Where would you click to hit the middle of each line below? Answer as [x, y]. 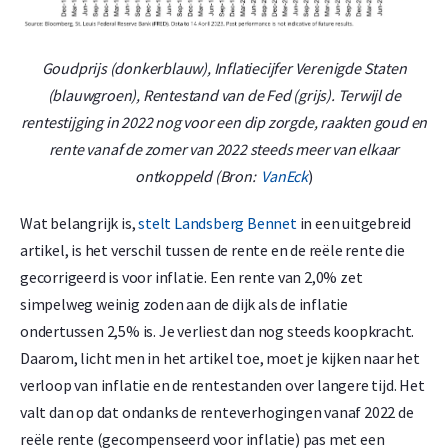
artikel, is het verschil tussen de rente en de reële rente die [212, 250]
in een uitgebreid [354, 223]
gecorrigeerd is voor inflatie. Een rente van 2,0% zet [191, 277]
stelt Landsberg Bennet [217, 223]
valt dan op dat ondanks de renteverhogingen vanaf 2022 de [217, 412]
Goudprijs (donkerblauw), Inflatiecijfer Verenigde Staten [224, 68]
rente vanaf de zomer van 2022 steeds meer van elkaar [224, 149]
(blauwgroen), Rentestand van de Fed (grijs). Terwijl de [224, 95]
